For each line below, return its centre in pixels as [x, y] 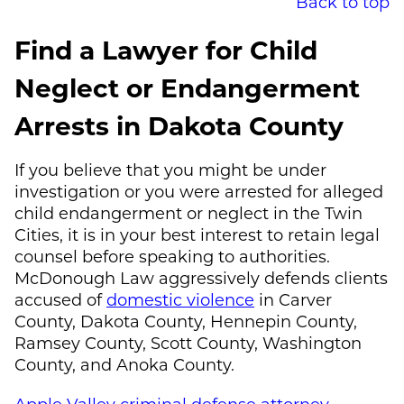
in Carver [293, 299]
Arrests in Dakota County [179, 124]
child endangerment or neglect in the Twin [188, 212]
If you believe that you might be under [170, 169]
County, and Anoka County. [124, 364]
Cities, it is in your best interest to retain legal [197, 234]
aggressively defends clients [271, 277]
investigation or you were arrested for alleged [199, 191]
